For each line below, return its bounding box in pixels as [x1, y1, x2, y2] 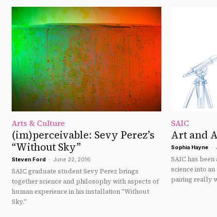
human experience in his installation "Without [12, 187, 149, 196]
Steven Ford [12, 156, 46, 163]
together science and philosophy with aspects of [12, 177, 159, 186]
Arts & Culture [12, 118, 65, 129]
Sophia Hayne [171, 144, 208, 151]
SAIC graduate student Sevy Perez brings [12, 167, 139, 176]
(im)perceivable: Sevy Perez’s [12, 128, 155, 142]
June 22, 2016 [53, 156, 91, 163]
